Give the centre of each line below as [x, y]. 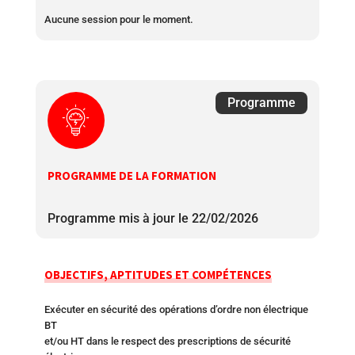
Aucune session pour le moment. [118, 19]
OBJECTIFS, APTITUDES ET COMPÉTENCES [158, 274]
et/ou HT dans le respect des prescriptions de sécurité [167, 341]
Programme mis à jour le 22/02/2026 [153, 218]
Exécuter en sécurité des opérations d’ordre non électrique [176, 309]
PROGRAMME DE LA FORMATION [132, 175]
